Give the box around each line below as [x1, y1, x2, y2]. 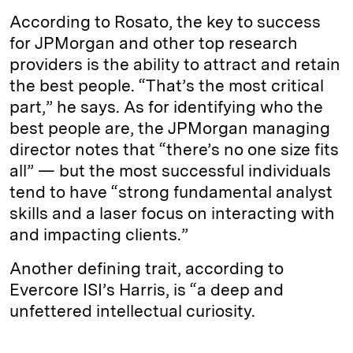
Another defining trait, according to [9, 258, 284, 278]
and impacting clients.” [9, 224, 188, 244]
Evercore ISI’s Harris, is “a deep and [9, 279, 284, 299]
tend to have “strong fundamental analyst [9, 181, 333, 202]
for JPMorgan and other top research [9, 32, 298, 53]
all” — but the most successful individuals [9, 160, 331, 180]
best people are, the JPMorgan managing [9, 117, 330, 138]
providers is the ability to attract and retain [9, 54, 340, 74]
